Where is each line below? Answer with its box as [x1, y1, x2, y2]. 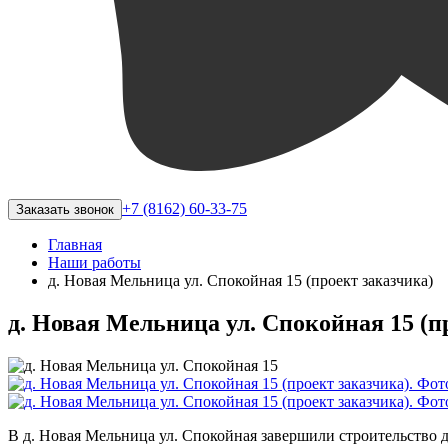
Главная [48, 236, 102, 253]
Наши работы [48, 254, 141, 271]
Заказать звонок [16, 202, 114, 217]
